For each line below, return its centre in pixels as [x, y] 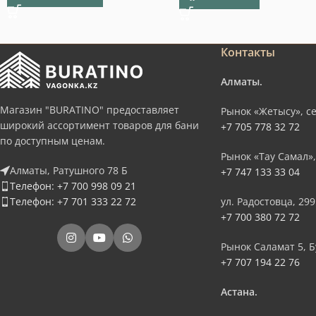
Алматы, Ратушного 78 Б [69, 171]
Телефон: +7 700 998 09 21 [73, 186]
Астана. [239, 292]
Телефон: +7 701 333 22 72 [73, 202]
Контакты [248, 53]
